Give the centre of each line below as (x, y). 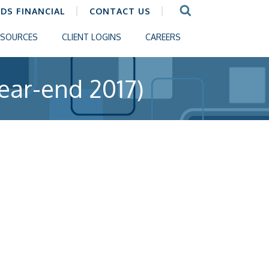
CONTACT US (120, 11)
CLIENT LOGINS (92, 37)
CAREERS (163, 37)
